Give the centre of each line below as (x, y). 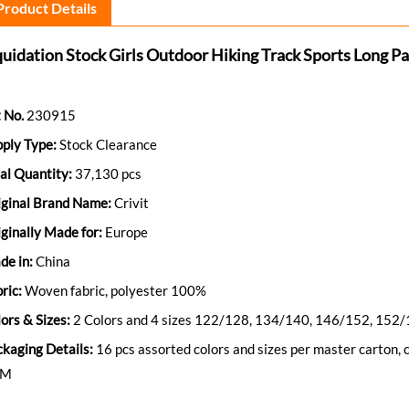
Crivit (132, 203)
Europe (127, 232)
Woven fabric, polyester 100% (116, 291)
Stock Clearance (107, 145)
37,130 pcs (109, 174)
